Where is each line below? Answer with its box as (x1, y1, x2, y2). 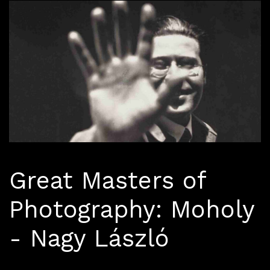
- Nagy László (9, 224, 169, 253)
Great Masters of (9, 166, 206, 195)
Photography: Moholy (9, 195, 254, 224)
